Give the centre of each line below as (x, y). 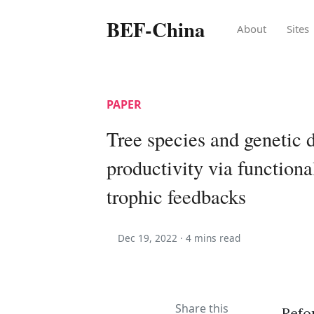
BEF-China (156, 29)
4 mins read (213, 238)
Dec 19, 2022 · (152, 238)
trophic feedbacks (176, 197)
